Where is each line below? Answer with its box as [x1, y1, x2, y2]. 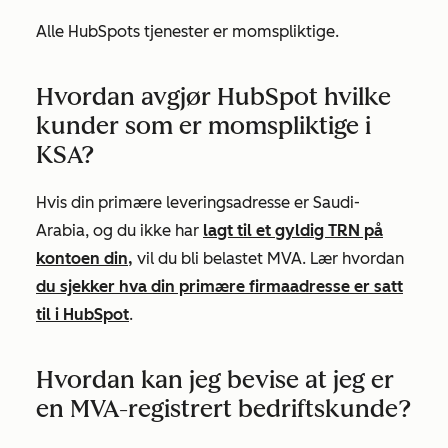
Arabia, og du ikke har [36, 221, 203, 240]
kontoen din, [36, 249, 133, 268]
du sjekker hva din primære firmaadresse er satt [36, 277, 403, 296]
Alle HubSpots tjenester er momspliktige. [36, 22, 339, 41]
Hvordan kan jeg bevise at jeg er [36, 365, 394, 394]
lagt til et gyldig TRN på [203, 221, 383, 240]
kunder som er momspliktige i [36, 111, 371, 140]
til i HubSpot [36, 305, 129, 324]
